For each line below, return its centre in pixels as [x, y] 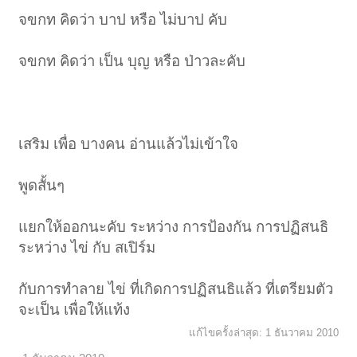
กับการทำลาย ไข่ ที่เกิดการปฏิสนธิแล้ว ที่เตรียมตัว [176, 288]
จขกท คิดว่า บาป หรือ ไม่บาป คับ [123, 19]
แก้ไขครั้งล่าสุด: [227, 332]
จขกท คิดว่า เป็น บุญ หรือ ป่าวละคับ [132, 61]
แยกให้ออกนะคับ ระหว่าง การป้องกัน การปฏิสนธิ [174, 226]
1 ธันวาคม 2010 [302, 332]
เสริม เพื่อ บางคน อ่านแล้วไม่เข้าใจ [129, 143]
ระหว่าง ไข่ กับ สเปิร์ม [87, 247]
